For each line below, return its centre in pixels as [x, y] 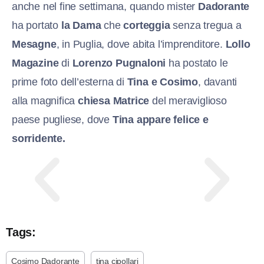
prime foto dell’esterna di [70, 82]
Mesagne [34, 44]
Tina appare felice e [160, 119]
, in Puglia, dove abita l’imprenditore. [141, 44]
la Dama [81, 25]
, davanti [218, 82]
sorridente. [39, 138]
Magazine [35, 63]
